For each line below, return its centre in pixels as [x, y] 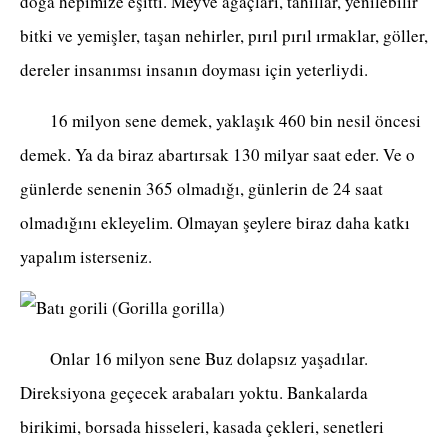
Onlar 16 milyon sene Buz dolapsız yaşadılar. [194, 359]
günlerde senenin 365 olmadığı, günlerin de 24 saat [201, 189]
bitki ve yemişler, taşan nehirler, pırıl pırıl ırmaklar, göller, [224, 36]
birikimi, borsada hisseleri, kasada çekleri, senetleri [202, 427]
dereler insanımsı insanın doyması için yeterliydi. [197, 70]
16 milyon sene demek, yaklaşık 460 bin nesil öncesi [220, 121]
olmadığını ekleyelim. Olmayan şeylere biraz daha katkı [215, 223]
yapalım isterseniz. [86, 257]
